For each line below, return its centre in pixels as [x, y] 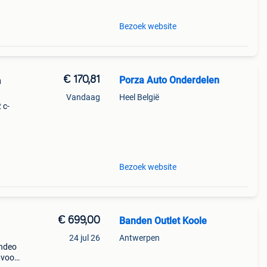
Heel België [139, 97]
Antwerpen [139, 238]
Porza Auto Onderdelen [169, 80]
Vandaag [83, 97]
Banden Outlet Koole [163, 221]
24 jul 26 [84, 238]
